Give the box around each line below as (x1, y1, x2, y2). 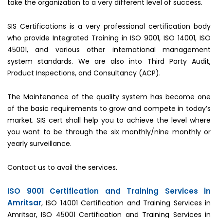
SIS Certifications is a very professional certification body (7, 21, 211, 31)
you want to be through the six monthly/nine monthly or (7, 127, 211, 137)
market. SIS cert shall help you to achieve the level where (7, 115, 211, 125)
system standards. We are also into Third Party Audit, (7, 56, 211, 66)
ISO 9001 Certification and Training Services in (7, 186, 211, 196)
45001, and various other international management (7, 45, 211, 54)
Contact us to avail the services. (7, 163, 117, 172)
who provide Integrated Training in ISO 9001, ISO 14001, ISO (7, 33, 211, 43)
